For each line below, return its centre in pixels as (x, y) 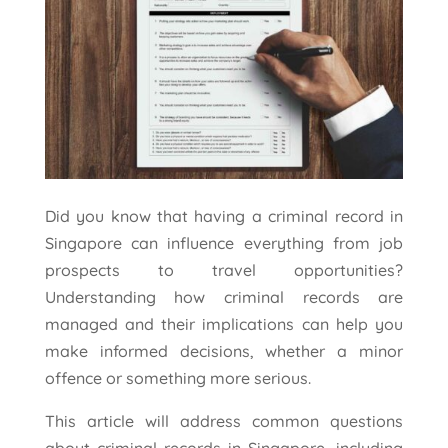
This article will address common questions (224, 421)
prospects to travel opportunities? (224, 270)
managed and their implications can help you (224, 324)
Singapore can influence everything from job (224, 243)
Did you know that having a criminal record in (224, 216)
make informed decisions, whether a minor (224, 351)
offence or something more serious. (177, 378)
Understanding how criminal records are (224, 297)
